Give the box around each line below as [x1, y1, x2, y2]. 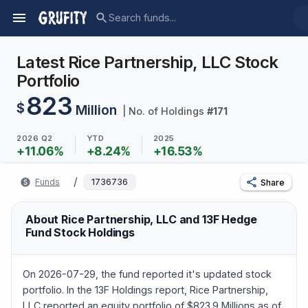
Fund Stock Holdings [25, 225, 135, 240]
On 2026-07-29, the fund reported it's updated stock [23, 267, 272, 280]
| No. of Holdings [119, 105, 207, 117]
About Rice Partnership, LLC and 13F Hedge [25, 212, 257, 227]
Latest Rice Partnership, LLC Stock [16, 52, 278, 72]
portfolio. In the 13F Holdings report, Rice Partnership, [23, 283, 268, 296]
